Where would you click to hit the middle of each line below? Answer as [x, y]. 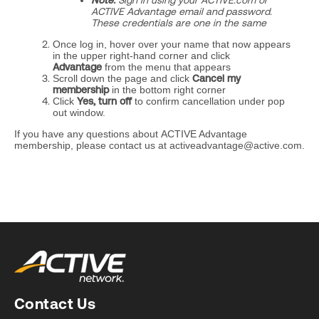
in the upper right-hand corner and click [141, 56]
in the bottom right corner [167, 90]
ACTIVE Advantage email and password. [182, 11]
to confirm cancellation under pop [210, 101]
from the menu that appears [166, 67]
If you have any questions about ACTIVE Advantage [131, 134]
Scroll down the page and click [122, 78]
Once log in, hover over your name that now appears [172, 44]
